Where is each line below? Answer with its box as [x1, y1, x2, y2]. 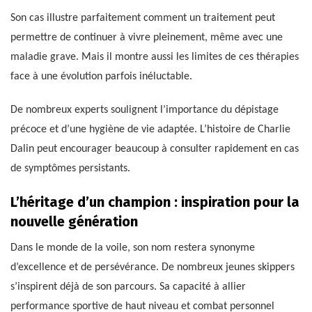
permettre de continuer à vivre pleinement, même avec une [10, 32, 283, 44]
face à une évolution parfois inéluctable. [10, 71, 192, 83]
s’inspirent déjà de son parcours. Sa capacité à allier [10, 281, 246, 293]
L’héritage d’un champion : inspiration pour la [10, 194, 299, 211]
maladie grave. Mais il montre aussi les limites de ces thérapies [10, 52, 299, 63]
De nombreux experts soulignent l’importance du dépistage [10, 104, 279, 116]
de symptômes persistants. [10, 163, 130, 175]
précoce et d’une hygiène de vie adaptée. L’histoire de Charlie [10, 124, 290, 136]
